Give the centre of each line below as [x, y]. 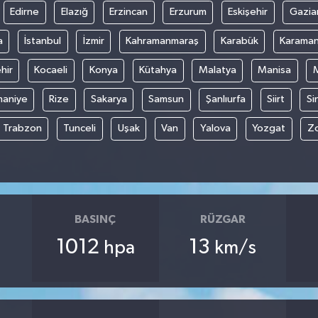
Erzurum [188, 12]
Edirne [25, 12]
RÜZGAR [223, 219]
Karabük [239, 41]
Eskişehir [248, 12]
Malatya [217, 70]
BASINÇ [95, 219]
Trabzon [22, 128]
